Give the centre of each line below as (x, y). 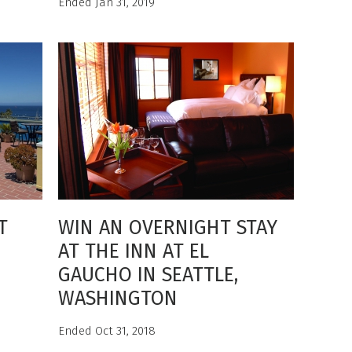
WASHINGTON (118, 299)
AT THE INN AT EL (134, 251)
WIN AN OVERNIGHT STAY (168, 228)
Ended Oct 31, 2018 (107, 331)
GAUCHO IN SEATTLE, (148, 275)
